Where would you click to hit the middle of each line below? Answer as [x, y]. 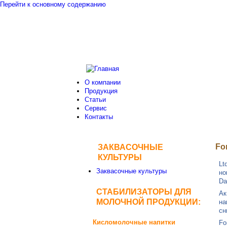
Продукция [101, 91]
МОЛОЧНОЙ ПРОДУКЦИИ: [148, 201]
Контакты [99, 117]
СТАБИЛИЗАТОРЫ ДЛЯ [144, 191]
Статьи [95, 100]
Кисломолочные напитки [134, 222]
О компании [102, 82]
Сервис [96, 108]
